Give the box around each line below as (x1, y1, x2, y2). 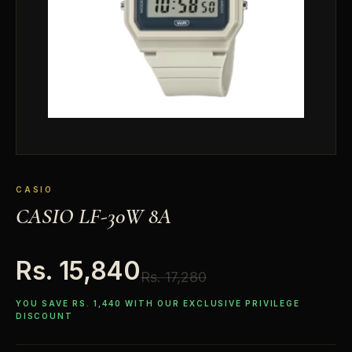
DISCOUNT (16, 311, 73, 321)
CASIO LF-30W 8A (16, 203, 171, 230)
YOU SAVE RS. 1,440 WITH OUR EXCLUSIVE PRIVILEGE (16, 299, 300, 309)
